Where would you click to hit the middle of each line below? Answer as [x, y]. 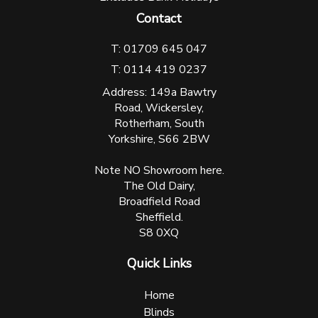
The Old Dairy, [159, 186]
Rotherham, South [159, 123]
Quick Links [159, 263]
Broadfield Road [159, 201]
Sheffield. [159, 217]
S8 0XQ [159, 232]
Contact [159, 18]
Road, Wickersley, [159, 108]
